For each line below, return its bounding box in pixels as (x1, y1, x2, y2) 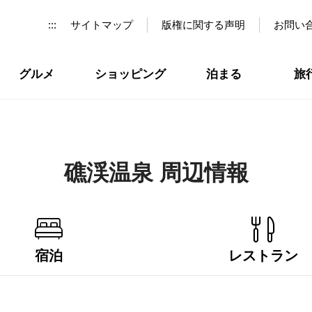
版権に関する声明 (162, 19, 245, 31)
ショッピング (94, 68, 166, 81)
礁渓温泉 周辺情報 (63, 160, 249, 185)
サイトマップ (70, 19, 133, 31)
